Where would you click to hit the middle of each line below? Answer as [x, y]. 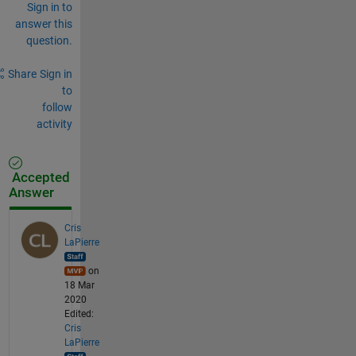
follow [57, 107]
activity [54, 124]
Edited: [79, 313]
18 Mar [79, 285]
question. [49, 40]
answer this [43, 23]
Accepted [39, 177]
